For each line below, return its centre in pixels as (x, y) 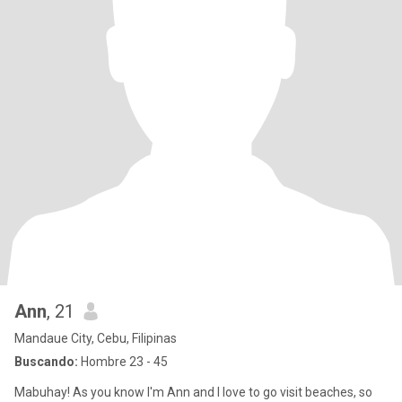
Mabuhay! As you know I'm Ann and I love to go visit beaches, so (193, 392)
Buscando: (46, 362)
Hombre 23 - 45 (123, 362)
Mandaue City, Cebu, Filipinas (96, 338)
